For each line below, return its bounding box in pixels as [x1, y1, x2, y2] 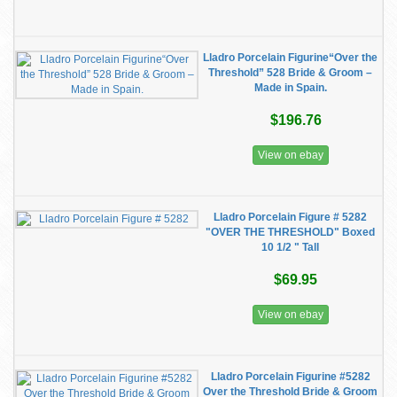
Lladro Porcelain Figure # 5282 [214, 211, 367, 223]
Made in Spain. [253, 82, 327, 94]
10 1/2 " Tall [261, 241, 319, 253]
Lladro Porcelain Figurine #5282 [210, 370, 370, 383]
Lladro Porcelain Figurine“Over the [203, 51, 378, 64]
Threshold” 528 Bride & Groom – [208, 66, 372, 79]
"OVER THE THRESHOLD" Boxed [206, 226, 375, 238]
